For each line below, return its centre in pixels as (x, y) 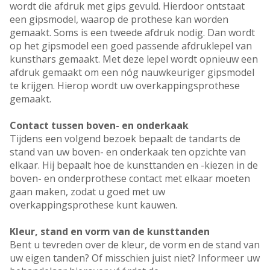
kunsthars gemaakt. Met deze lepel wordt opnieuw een (134, 59)
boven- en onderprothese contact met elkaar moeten (130, 179)
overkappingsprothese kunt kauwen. (93, 205)
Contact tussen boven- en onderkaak (99, 126)
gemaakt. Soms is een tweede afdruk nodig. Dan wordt (132, 33)
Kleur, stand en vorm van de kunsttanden (110, 232)
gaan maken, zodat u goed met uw (87, 192)
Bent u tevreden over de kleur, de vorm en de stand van (135, 245)
